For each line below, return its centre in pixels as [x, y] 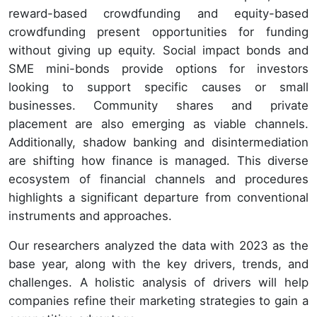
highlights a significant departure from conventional [158, 197]
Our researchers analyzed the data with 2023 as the [158, 245]
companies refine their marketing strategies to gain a [158, 300]
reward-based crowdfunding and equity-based [158, 13]
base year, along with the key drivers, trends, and [158, 264]
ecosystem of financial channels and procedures [158, 179]
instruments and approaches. [90, 215]
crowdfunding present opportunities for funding [158, 31]
